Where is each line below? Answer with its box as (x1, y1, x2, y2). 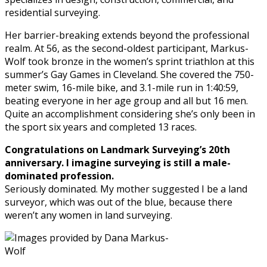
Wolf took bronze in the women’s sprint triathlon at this (5, 54, 254, 68)
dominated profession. (5, 169, 114, 182)
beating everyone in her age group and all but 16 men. (5, 94, 248, 107)
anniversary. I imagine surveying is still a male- (5, 156, 231, 169)
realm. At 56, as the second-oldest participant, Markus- (5, 41, 249, 55)
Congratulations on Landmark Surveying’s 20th (5, 142, 230, 156)
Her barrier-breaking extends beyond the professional (5, 28, 249, 42)
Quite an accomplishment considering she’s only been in (5, 107, 255, 120)
